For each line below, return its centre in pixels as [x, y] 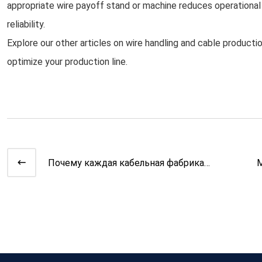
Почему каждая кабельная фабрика [126, 163]
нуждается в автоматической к [118, 177]
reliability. [26, 24]
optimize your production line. [67, 62]
